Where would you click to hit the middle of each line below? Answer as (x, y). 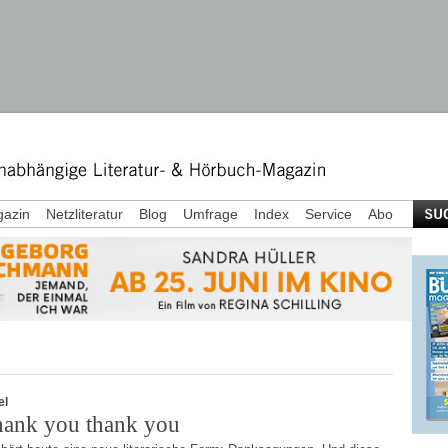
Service (328, 214)
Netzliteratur (84, 214)
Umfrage (210, 214)
